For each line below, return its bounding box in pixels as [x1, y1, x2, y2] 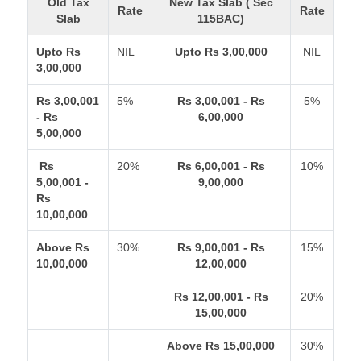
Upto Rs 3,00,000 [174, 45, 268, 58]
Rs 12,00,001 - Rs [173, 290, 268, 303]
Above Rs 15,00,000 [167, 339, 275, 352]
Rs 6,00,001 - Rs [176, 160, 265, 172]
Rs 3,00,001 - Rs [176, 94, 265, 107]
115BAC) [197, 12, 244, 25]
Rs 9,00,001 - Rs [176, 241, 265, 254]
